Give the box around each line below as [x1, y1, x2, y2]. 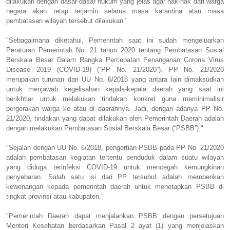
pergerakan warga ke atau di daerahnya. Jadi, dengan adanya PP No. [6, 104, 224, 112]
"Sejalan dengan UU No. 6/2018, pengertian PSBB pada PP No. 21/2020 [6, 143, 224, 151]
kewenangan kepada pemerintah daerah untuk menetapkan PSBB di [6, 182, 224, 190]
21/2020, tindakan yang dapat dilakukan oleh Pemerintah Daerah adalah [6, 114, 224, 122]
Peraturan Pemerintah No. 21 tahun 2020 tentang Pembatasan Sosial [6, 46, 224, 54]
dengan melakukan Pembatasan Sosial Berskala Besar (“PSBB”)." [6, 124, 205, 132]
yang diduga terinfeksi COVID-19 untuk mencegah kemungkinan [6, 163, 224, 171]
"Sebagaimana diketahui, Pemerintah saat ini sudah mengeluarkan [6, 36, 224, 44]
